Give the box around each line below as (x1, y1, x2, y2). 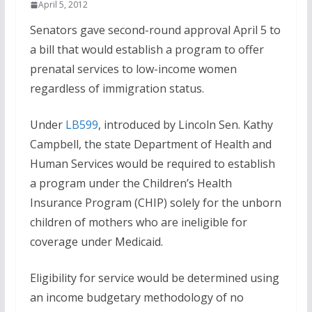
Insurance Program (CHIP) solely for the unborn (29, 195, 281, 210)
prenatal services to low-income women (29, 61, 237, 77)
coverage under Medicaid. (29, 234, 163, 249)
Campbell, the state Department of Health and (29, 136, 272, 152)
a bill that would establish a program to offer (29, 42, 264, 57)
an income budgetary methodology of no (29, 290, 244, 305)
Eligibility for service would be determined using (29, 270, 279, 286)
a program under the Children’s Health (29, 175, 232, 191)
